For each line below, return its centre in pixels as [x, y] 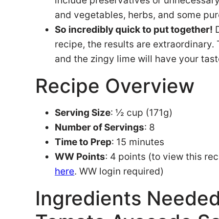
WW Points [80, 157]
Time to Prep [83, 142]
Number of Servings [99, 127]
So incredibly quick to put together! [134, 30]
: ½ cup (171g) [142, 113]
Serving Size [83, 113]
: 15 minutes [138, 142]
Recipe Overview [115, 86]
